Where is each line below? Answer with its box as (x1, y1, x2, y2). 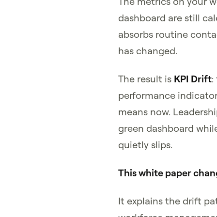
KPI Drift (173, 73, 212, 85)
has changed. (118, 45, 177, 57)
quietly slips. (118, 139, 172, 151)
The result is (118, 73, 174, 85)
